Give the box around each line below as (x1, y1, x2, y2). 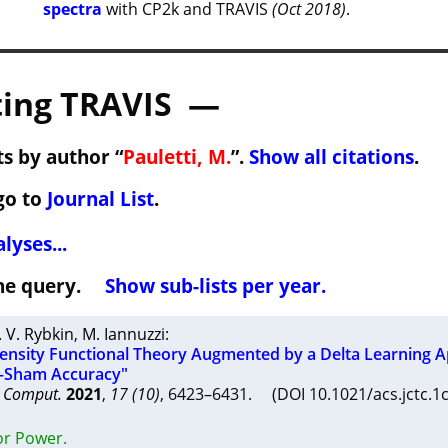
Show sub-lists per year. (104, 273, 326, 298)
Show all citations (248, 144, 414, 169)
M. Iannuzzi (81, 323, 165, 345)
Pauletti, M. (122, 144, 231, 169)
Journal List (46, 186, 154, 211)
